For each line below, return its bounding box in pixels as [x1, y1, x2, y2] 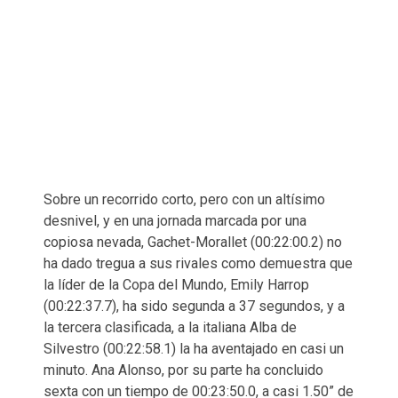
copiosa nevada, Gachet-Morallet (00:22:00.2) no [44, 234, 342, 251]
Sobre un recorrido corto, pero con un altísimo [44, 191, 325, 208]
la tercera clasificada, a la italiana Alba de [44, 319, 297, 336]
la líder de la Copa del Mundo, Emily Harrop [44, 276, 309, 293]
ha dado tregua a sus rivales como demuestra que [44, 255, 353, 272]
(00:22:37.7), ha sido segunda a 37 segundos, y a [44, 298, 345, 314]
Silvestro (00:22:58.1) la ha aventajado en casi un [44, 340, 344, 357]
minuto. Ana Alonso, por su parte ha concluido [44, 362, 323, 378]
